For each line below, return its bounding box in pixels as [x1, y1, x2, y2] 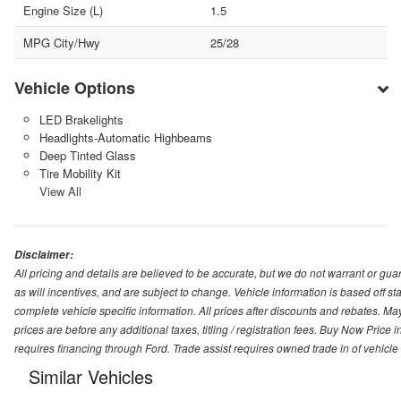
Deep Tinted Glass [38, 146, 136, 164]
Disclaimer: [14, 246, 73, 262]
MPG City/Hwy [23, 33, 100, 51]
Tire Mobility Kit [38, 164, 121, 182]
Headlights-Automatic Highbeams [38, 128, 212, 146]
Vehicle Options [14, 75, 135, 99]
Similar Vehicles [29, 363, 153, 389]
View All [38, 182, 81, 200]
